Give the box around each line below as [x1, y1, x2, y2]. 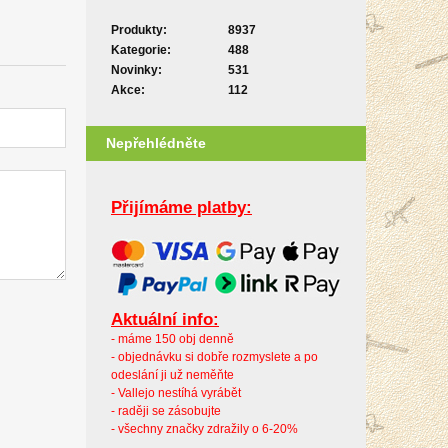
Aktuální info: [111, 309, 219, 330]
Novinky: [111, 63, 162, 78]
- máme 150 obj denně [111, 332, 234, 347]
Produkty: [111, 23, 167, 38]
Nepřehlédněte [106, 135, 206, 152]
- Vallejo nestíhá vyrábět [111, 386, 241, 401]
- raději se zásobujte [111, 404, 221, 419]
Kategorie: [111, 43, 171, 58]
